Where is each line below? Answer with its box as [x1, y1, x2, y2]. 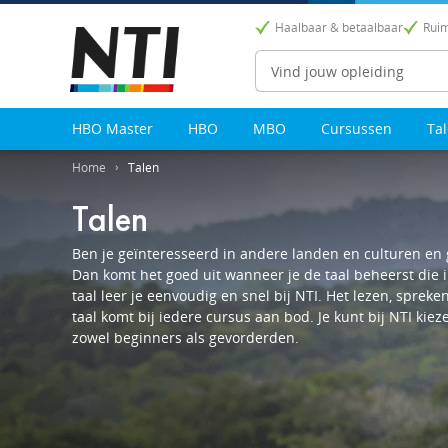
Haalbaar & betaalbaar [275, 19, 403, 36]
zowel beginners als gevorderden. [72, 328, 299, 347]
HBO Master [72, 119, 153, 138]
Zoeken [359, 61, 404, 80]
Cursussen [321, 119, 392, 138]
